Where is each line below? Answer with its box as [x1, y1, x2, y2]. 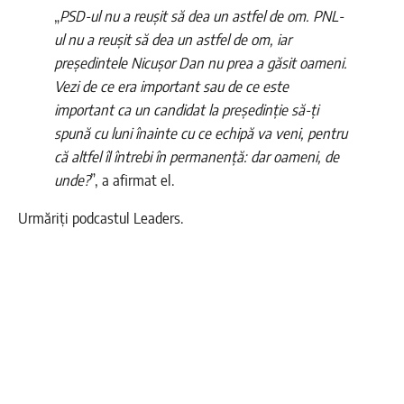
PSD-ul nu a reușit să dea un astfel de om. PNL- [60, 6, 344, 26]
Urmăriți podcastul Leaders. [18, 208, 184, 228]
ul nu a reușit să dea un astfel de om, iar [54, 30, 291, 50]
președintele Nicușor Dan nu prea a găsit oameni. [54, 53, 347, 73]
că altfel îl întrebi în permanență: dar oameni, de [54, 147, 339, 167]
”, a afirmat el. [90, 170, 175, 190]
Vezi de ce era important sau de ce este [54, 77, 289, 96]
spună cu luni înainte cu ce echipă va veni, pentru [54, 124, 347, 143]
